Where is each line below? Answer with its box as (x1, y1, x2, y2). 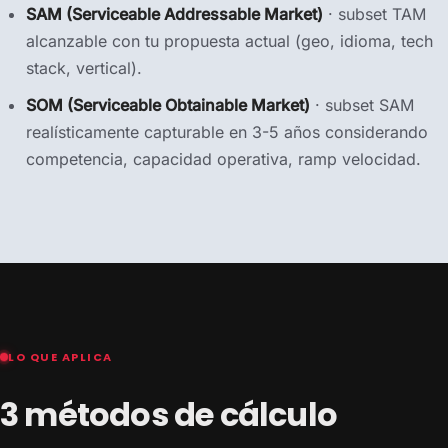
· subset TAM (323, 4, 426, 24)
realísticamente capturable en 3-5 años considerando (26, 122, 428, 142)
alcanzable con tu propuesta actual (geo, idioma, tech (26, 31, 433, 51)
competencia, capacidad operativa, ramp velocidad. (26, 149, 421, 169)
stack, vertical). (26, 58, 142, 78)
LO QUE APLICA (8, 348, 114, 365)
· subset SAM (310, 95, 414, 115)
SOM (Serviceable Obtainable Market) (26, 95, 310, 115)
